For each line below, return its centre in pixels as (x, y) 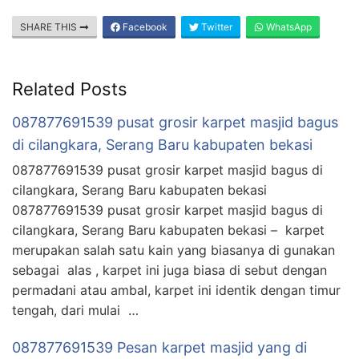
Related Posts (70, 89)
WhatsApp (288, 26)
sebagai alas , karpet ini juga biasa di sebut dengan (169, 270)
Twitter (216, 26)
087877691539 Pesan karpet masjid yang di (159, 347)
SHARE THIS (50, 26)
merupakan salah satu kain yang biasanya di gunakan (173, 250)
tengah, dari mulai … (75, 310)
